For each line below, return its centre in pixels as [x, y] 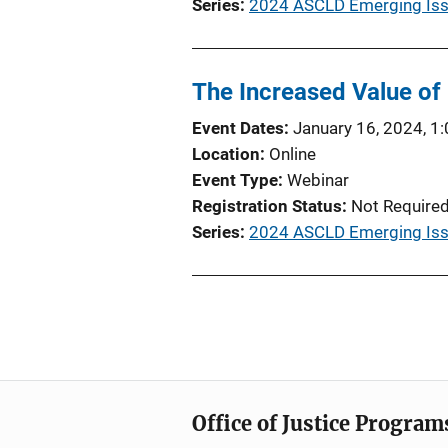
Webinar [318, 180]
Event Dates [238, 128]
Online [292, 154]
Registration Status [267, 206]
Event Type [235, 180]
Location [226, 154]
